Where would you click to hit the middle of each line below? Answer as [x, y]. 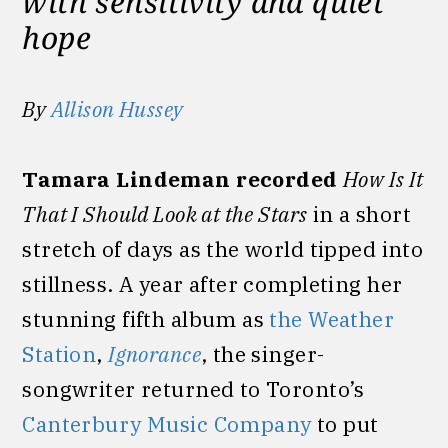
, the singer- [262, 354]
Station [59, 354]
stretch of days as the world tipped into [223, 249]
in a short [359, 214]
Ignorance [154, 354]
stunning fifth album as [146, 319]
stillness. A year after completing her [212, 284]
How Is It [383, 179]
